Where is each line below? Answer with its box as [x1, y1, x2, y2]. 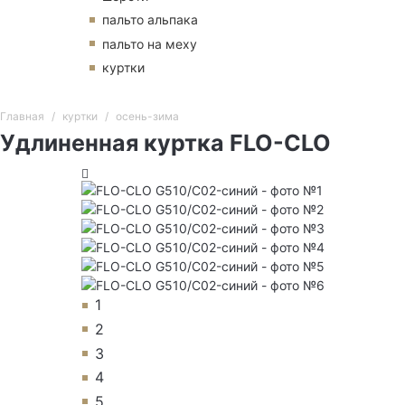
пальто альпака [102, 12, 198, 28]
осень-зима [115, 109, 179, 124]
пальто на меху [102, 35, 197, 52]
